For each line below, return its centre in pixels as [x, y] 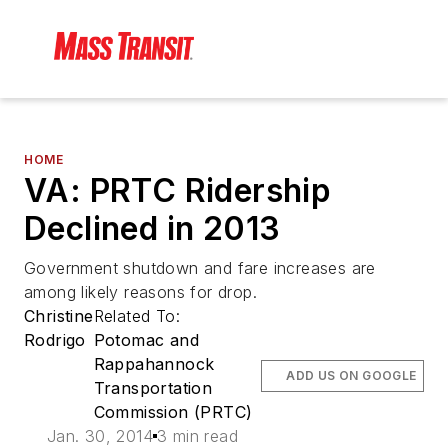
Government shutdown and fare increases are [200, 268]
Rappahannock [154, 364]
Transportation [153, 388]
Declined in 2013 [152, 229]
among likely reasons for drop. [140, 292]
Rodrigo [55, 340]
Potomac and [146, 340]
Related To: [139, 316]
